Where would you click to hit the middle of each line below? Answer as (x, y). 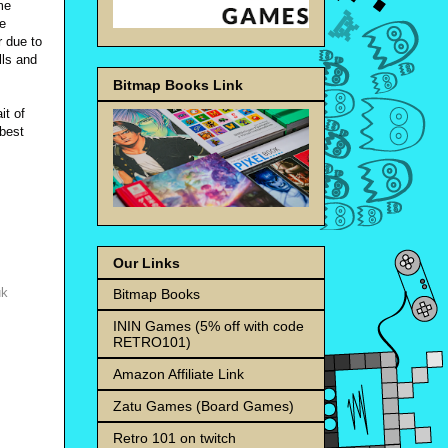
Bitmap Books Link (178, 84)
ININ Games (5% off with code (208, 325)
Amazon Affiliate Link (178, 373)
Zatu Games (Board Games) (203, 405)
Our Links (146, 262)
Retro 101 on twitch (174, 437)
